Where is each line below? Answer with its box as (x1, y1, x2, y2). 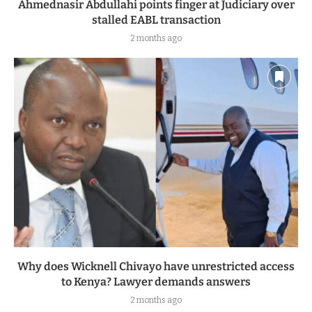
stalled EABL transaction (91, 13, 221, 26)
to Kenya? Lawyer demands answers (61, 274, 251, 288)
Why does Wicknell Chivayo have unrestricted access (17, 259, 295, 273)
